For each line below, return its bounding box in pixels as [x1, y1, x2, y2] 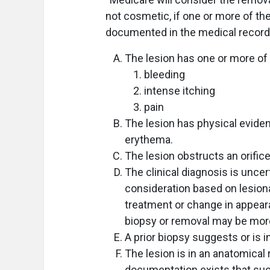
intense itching [144, 84, 215, 97]
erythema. [125, 133, 173, 146]
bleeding [144, 68, 185, 81]
